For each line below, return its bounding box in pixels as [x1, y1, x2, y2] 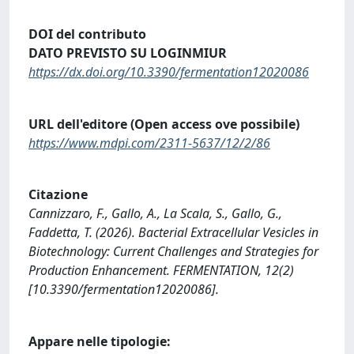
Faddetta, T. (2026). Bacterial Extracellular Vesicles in [28, 224, 318, 242]
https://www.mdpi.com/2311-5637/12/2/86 [28, 134, 270, 152]
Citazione [28, 186, 88, 204]
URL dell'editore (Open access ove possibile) [28, 115, 299, 133]
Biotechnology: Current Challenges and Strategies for [28, 243, 318, 261]
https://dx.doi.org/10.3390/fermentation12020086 [28, 63, 309, 81]
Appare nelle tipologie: [28, 332, 171, 350]
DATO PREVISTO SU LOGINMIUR [28, 44, 227, 62]
